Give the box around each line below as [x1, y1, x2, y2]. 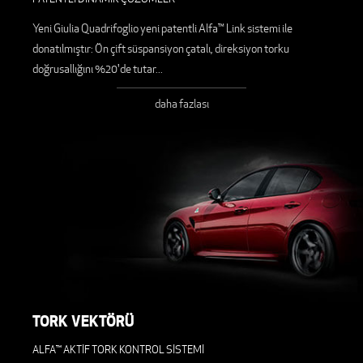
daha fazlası [154, 96, 209, 111]
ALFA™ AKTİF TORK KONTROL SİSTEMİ [32, 342, 204, 357]
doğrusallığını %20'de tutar [32, 61, 156, 76]
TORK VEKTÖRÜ [32, 310, 135, 331]
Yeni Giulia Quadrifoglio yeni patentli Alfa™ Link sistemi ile [32, 20, 293, 36]
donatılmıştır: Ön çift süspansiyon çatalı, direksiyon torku [32, 41, 289, 56]
